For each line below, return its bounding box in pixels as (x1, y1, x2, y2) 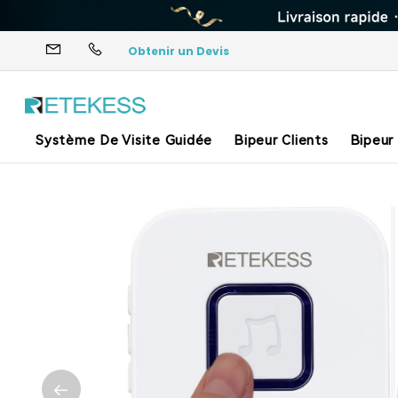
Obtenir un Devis (128, 44, 229, 59)
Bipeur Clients (234, 132, 329, 148)
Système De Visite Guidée (36, 132, 212, 148)
